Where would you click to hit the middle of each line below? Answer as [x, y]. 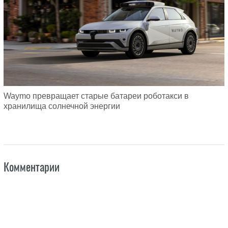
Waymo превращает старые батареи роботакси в [96, 96]
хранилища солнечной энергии [62, 106]
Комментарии [31, 167]
